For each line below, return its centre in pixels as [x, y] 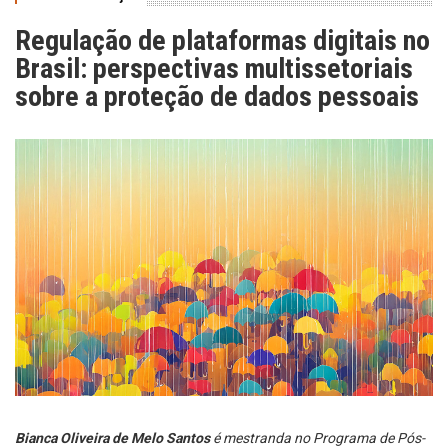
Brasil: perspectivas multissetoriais [214, 68]
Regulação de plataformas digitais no [222, 40]
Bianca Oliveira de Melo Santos [112, 437]
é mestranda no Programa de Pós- [317, 437]
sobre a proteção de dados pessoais [217, 96]
